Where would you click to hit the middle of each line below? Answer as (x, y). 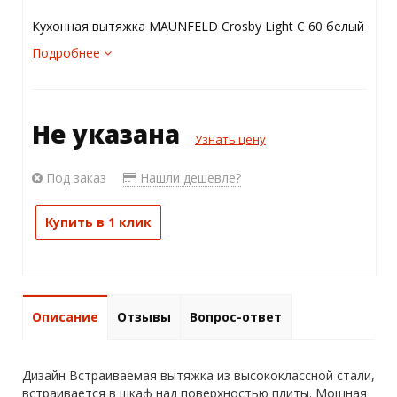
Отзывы (144, 316)
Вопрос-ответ (236, 316)
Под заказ (74, 177)
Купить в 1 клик (98, 222)
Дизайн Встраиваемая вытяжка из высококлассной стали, (198, 375)
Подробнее (67, 52)
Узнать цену (230, 139)
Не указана (109, 133)
